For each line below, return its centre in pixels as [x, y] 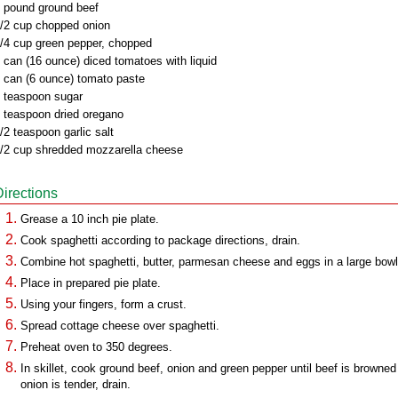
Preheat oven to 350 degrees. [96, 347]
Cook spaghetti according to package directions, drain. [160, 240]
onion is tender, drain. [76, 384]
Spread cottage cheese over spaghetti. [120, 326]
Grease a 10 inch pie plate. [90, 219]
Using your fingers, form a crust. [103, 304]
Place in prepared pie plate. [91, 283]
